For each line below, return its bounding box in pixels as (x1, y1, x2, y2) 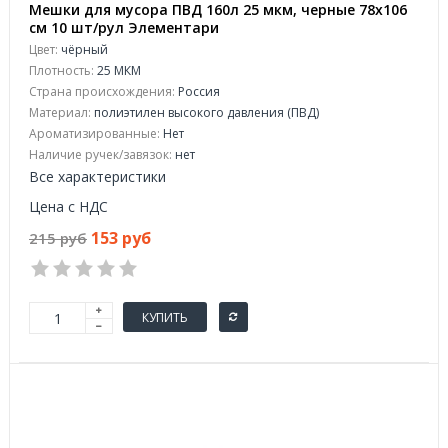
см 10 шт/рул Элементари (29, 18, 219, 37)
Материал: (29, 104, 91, 121)
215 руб (29, 228, 87, 248)
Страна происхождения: (29, 83, 175, 100)
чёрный (58, 41, 108, 58)
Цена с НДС (29, 197, 108, 216)
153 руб (91, 227, 151, 249)
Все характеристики (29, 167, 166, 186)
